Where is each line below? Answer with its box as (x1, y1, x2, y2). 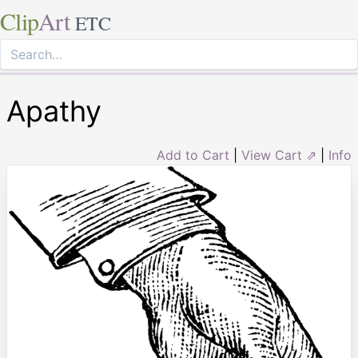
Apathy (6, 93, 101, 129)
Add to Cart (157, 147, 229, 163)
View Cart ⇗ (241, 147, 316, 163)
